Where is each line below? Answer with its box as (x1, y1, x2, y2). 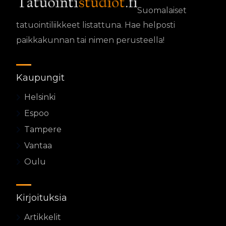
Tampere (24, 125, 62, 135)
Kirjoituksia (16, 192, 67, 204)
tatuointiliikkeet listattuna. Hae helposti (16, 20, 175, 30)
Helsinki (24, 92, 55, 102)
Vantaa (24, 141, 52, 151)
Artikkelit (24, 212, 61, 222)
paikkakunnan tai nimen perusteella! (16, 35, 164, 45)
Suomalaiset (137, 5, 187, 15)
